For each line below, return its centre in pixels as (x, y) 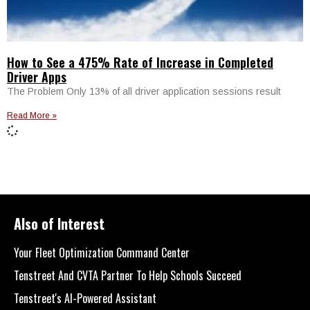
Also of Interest (59, 223)
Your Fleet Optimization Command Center (102, 252)
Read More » (32, 115)
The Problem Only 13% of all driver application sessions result (144, 91)
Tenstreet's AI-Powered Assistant (85, 298)
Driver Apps (37, 76)
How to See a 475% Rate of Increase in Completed (140, 62)
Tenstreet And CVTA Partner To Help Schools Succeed (128, 275)
